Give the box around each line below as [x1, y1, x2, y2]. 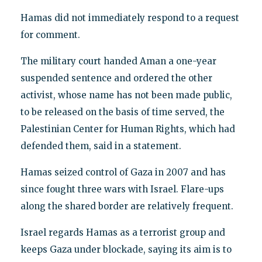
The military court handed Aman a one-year [20, 56, 216, 67]
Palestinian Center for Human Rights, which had [20, 123, 235, 135]
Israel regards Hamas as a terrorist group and [20, 227, 225, 239]
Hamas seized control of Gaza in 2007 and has [20, 167, 226, 178]
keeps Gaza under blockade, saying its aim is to [20, 244, 232, 256]
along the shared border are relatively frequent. [20, 201, 233, 212]
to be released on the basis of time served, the [20, 106, 225, 118]
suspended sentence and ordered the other [20, 73, 212, 84]
